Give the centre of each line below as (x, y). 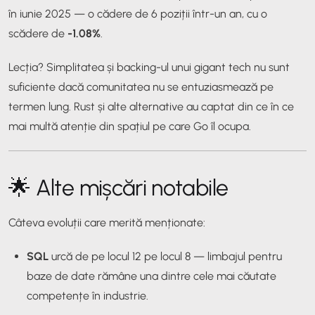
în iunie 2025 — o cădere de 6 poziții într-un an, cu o (138, 13)
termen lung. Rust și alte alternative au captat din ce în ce (151, 106)
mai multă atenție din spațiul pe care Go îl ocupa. (130, 126)
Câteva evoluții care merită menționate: (107, 222)
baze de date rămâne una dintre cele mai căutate (151, 276)
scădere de (38, 33)
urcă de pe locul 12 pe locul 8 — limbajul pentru (165, 256)
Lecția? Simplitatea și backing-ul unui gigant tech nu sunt (149, 67)
